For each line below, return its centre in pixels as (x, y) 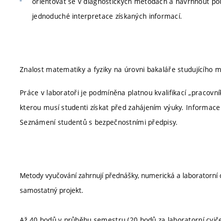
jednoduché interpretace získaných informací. (107, 16)
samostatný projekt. (52, 190)
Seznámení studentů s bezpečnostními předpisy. (99, 122)
